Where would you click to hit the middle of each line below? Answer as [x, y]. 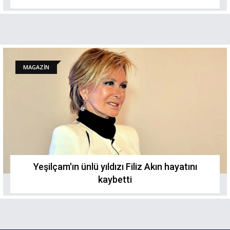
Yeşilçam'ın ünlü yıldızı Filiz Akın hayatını [115, 167]
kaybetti [115, 179]
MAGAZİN [36, 67]
